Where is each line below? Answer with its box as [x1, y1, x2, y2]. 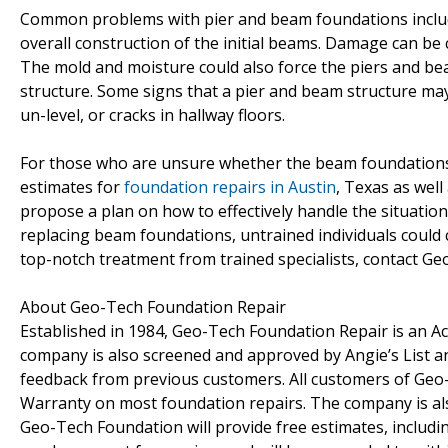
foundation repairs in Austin [124, 175, 336, 198]
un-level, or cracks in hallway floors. [20, 103, 285, 126]
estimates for [20, 175, 124, 198]
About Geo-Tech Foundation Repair [20, 295, 286, 318]
